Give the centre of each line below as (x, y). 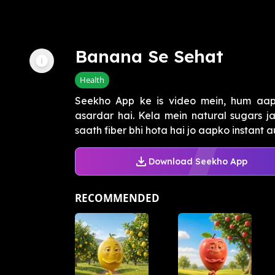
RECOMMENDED (117, 198)
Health (92, 80)
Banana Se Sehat (149, 56)
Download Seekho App (198, 161)
